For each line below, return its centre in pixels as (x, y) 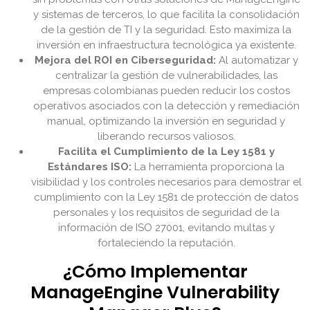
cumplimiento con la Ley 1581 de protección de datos (166, 198)
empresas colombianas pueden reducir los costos (166, 91)
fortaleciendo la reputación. (166, 243)
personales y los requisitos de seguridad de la (166, 213)
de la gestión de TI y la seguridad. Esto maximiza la (166, 30)
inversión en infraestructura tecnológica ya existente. (166, 45)
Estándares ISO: (90, 167)
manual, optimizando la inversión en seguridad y (166, 121)
